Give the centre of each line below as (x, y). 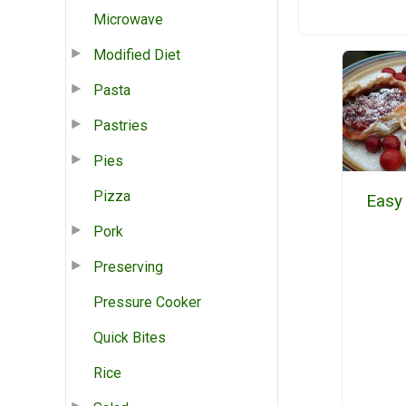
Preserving (128, 266)
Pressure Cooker (147, 302)
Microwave (128, 19)
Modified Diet (137, 54)
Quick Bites (130, 337)
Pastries (121, 125)
